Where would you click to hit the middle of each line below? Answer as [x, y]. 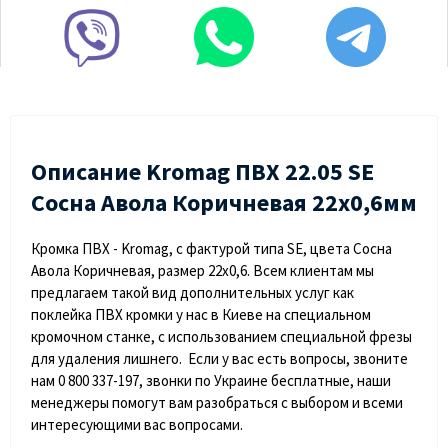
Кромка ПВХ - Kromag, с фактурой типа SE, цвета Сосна [211, 249]
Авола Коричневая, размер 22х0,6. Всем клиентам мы [202, 271]
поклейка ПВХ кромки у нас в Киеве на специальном [201, 315]
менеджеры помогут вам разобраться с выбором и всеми [217, 403]
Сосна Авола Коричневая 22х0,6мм [224, 203]
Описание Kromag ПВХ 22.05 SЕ [202, 172]
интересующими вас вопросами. [138, 425]
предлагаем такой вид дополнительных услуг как [192, 293]
